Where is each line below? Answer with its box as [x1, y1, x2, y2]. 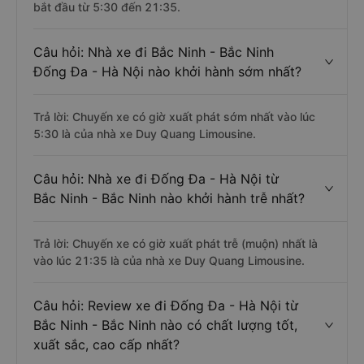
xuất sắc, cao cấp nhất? [33, 336, 180, 353]
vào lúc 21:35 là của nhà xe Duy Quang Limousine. [33, 253, 305, 267]
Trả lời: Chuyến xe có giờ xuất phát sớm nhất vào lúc [33, 110, 315, 123]
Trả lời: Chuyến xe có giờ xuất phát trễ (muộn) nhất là [33, 236, 318, 250]
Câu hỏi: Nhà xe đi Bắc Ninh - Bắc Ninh [33, 44, 274, 60]
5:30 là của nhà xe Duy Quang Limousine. [33, 127, 256, 141]
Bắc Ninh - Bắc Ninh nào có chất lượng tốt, [33, 317, 297, 333]
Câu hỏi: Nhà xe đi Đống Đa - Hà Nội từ [33, 171, 279, 187]
